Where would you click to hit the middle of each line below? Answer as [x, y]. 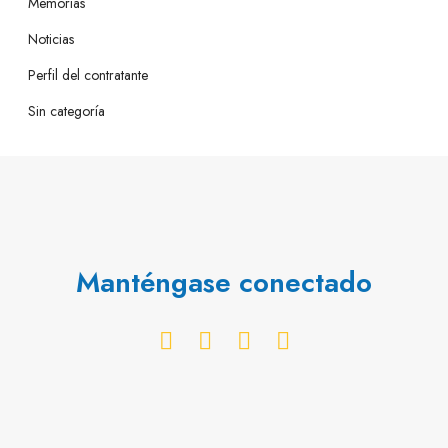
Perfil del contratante [88, 74]
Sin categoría [66, 110]
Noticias [51, 38]
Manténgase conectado [224, 282]
